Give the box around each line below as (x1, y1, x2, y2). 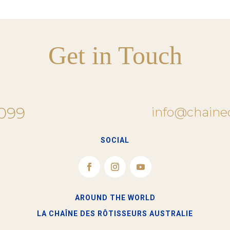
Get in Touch (48, 41, 182, 70)
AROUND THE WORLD (74, 194, 156, 202)
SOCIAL (101, 136, 129, 144)
